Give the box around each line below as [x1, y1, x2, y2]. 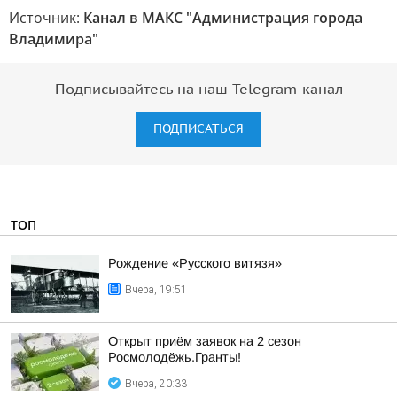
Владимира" [9, 29, 98, 49]
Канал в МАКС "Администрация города [83, 8, 362, 27]
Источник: [9, 8, 83, 27]
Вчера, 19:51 [125, 284, 187, 296]
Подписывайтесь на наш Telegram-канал [54, 82, 343, 97]
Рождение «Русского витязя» [108, 256, 282, 270]
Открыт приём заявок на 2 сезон [108, 334, 301, 348]
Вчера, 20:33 [125, 378, 187, 390]
